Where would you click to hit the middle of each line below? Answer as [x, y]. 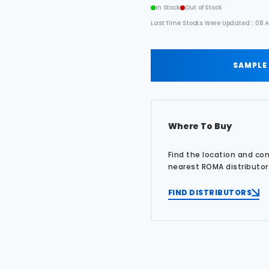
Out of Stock [204, 8]
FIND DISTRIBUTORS [210, 192]
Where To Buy [200, 126]
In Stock [168, 8]
